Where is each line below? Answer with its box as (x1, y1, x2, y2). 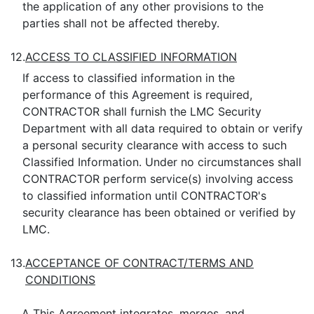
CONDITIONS (25, 273, 95, 287)
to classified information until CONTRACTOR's (22, 189, 266, 203)
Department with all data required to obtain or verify (22, 121, 303, 135)
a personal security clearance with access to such (22, 138, 287, 152)
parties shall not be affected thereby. (22, 16, 219, 30)
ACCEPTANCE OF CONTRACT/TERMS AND (25, 256, 254, 270)
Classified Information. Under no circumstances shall (22, 155, 301, 169)
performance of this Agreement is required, (22, 88, 252, 102)
